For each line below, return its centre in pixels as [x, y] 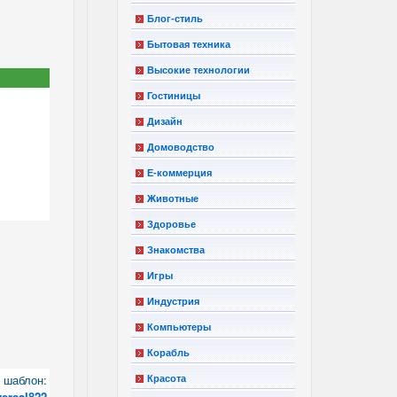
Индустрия [174, 301]
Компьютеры [179, 327]
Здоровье [172, 224]
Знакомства [176, 249]
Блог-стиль [175, 18]
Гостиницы [174, 95]
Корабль [169, 352]
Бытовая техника [189, 44]
